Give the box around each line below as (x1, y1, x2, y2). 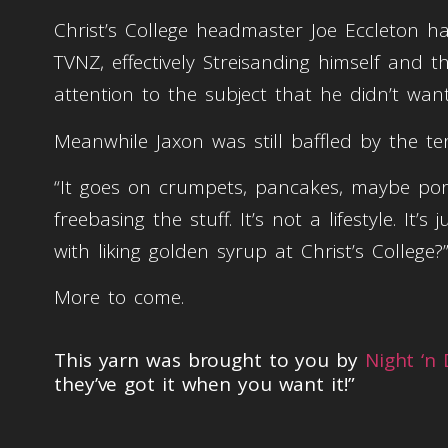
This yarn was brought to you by (54, 346, 365, 373)
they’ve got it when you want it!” (54, 370, 362, 397)
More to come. (54, 284, 184, 311)
